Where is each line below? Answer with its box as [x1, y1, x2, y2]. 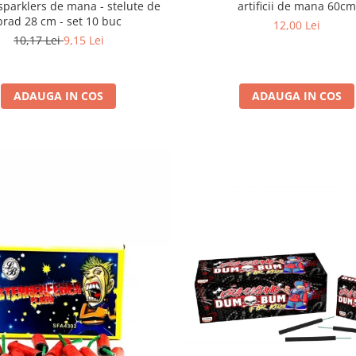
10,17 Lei [13, 32, 64, 48]
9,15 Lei [63, 32, 104, 48]
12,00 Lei [273, 17, 321, 33]
